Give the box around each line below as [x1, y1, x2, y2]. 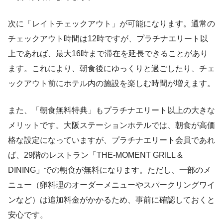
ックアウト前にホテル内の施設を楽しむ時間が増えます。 [8, 79, 215, 88]
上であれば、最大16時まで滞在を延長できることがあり [8, 49, 208, 58]
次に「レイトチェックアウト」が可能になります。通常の [8, 19, 215, 28]
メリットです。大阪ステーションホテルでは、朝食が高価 [8, 121, 215, 130]
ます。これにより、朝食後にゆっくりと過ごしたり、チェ [8, 64, 215, 73]
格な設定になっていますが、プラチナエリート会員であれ [8, 136, 215, 145]
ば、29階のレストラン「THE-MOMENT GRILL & [8, 151, 183, 160]
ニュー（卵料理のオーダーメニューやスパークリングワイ [8, 181, 215, 190]
